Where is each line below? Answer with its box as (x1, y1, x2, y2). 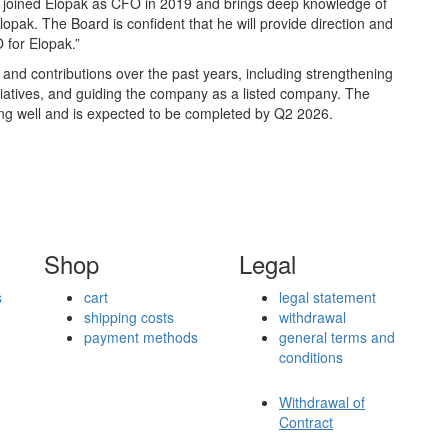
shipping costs (84, 306, 174, 327)
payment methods (84, 326, 198, 347)
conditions (279, 346, 343, 367)
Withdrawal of (279, 391, 365, 412)
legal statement (279, 286, 376, 307)
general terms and (279, 326, 395, 347)
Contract (279, 411, 333, 432)
